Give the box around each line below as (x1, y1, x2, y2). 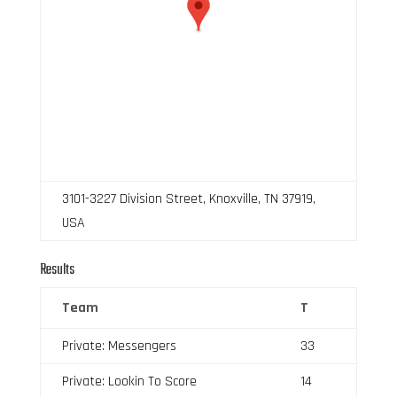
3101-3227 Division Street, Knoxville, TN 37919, (61, 189, 315, 208)
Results (39, 258, 74, 282)
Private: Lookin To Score (61, 371, 197, 391)
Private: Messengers (61, 336, 176, 355)
